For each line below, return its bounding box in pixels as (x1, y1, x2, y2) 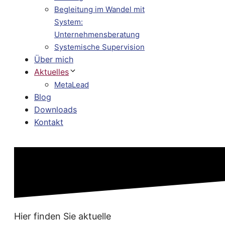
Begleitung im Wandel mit (54, 5, 145, 14)
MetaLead (54, 80, 89, 89)
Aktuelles (34, 67, 69, 77)
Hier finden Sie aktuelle (14, 211, 111, 222)
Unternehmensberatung (54, 30, 140, 39)
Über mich (34, 54, 73, 64)
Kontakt (34, 117, 63, 127)
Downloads (34, 104, 77, 115)
